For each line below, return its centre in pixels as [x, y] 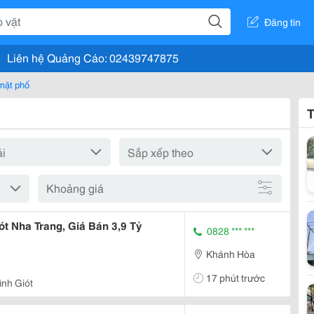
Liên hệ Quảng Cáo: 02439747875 [93, 57]
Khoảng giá [75, 187]
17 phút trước [235, 277]
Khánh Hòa [231, 253]
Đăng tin [282, 21]
